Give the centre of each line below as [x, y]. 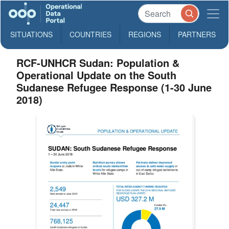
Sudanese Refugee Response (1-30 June [114, 87]
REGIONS [145, 34]
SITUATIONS [31, 34]
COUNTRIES [90, 34]
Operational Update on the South [97, 75]
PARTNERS [197, 34]
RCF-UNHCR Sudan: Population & [98, 63]
